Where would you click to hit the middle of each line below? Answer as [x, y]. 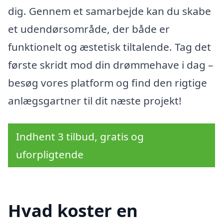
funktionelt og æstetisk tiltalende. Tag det [110, 47]
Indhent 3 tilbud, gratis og [80, 136]
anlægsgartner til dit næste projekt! [95, 100]
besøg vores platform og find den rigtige [108, 82]
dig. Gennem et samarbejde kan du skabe [110, 11]
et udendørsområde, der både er [89, 29]
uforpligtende [50, 154]
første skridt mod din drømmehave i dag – [111, 64]
